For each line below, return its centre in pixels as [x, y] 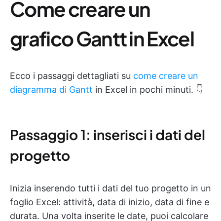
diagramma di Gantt [51, 90]
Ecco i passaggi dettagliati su [72, 76]
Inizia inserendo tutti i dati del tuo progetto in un [110, 188]
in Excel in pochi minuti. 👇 [148, 90]
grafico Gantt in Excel [102, 38]
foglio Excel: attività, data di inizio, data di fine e [110, 202]
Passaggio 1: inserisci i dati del [108, 134]
